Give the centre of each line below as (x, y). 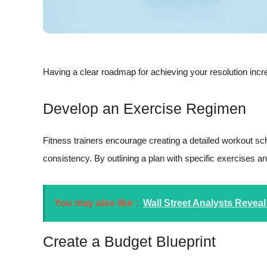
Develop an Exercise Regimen (145, 109)
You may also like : (96, 203)
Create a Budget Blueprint (129, 241)
